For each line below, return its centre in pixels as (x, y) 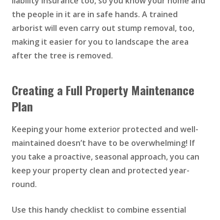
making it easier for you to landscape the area (100, 42)
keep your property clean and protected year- (101, 171)
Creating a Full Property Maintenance (103, 90)
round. (24, 184)
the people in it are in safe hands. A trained (95, 14)
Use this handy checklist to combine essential (99, 210)
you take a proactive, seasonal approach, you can (106, 157)
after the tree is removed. (63, 56)
